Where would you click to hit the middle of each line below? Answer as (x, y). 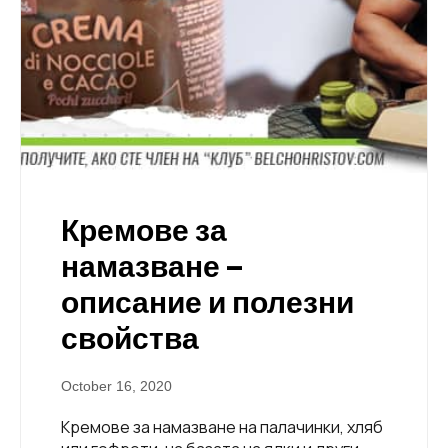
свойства (130, 339)
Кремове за (144, 231)
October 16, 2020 (116, 386)
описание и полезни (207, 303)
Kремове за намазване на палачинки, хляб (222, 427)
